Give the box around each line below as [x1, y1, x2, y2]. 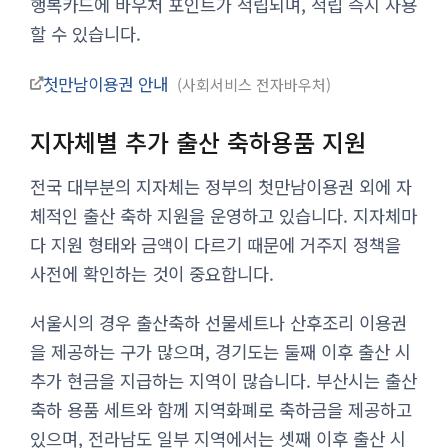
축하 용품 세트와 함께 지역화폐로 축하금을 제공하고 [30, 396, 412, 422]
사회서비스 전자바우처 [182, 73, 326, 95]
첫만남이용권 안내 [43, 71, 173, 96]
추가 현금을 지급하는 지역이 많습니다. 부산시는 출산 [30, 367, 417, 393]
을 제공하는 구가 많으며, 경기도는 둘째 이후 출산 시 [30, 338, 411, 364]
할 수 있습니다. [30, 20, 141, 46]
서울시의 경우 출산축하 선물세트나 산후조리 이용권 [30, 309, 407, 335]
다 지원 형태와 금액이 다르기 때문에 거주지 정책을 [30, 231, 401, 257]
